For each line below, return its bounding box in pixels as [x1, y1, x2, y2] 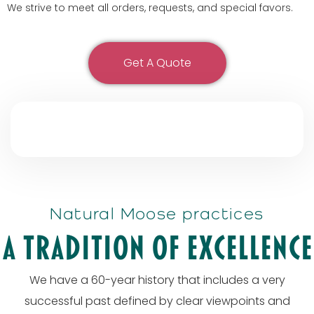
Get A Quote [123, 55, 191, 71]
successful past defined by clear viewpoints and [24, 293, 290, 309]
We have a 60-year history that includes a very [29, 272, 285, 288]
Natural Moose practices [50, 204, 264, 223]
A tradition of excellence [1, 231, 313, 266]
